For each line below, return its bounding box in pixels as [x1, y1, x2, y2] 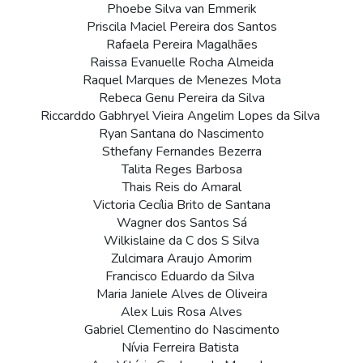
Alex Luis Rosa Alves [121, 303, 242, 322]
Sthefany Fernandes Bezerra [101, 143, 262, 161]
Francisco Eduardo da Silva [105, 267, 258, 286]
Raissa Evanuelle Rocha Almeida [89, 53, 274, 72]
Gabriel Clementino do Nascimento [83, 321, 280, 340]
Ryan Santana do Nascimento [99, 125, 264, 143]
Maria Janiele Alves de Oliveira [96, 285, 267, 304]
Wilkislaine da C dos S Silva [104, 232, 259, 250]
